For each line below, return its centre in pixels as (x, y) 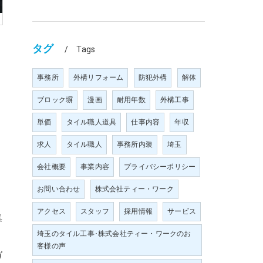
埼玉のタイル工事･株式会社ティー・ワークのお (114, 234)
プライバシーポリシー (160, 167)
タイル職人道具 (91, 122)
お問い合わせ (59, 189)
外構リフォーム (99, 77)
